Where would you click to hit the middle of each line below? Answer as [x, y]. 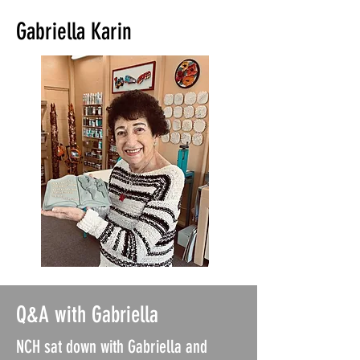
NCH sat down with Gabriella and [112, 347]
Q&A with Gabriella [87, 315]
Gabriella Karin [74, 31]
